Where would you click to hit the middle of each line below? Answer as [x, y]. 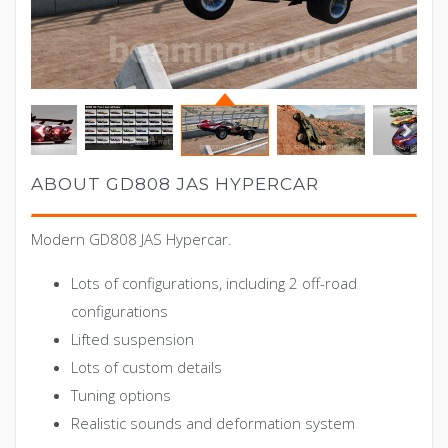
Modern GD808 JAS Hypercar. [131, 239]
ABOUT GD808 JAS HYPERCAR [175, 184]
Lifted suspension [132, 339]
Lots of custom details [146, 367]
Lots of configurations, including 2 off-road [214, 283]
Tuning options [121, 395]
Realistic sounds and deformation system [213, 423]
